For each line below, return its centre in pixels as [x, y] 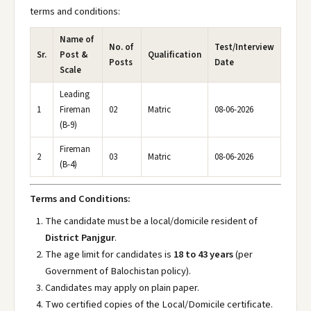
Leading [75, 94]
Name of [77, 40]
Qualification [175, 55]
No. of [121, 47]
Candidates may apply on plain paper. [122, 288]
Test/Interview [244, 47]
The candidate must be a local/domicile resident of [151, 221]
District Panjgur [80, 238]
